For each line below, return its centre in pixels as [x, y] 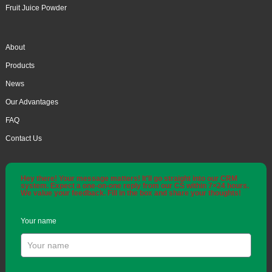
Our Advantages [32, 102]
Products [20, 66]
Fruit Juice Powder [36, 8]
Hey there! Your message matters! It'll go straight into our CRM [129, 179]
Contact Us [23, 139]
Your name [38, 221]
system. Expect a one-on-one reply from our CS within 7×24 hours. [134, 186]
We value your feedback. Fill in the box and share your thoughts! [131, 193]
